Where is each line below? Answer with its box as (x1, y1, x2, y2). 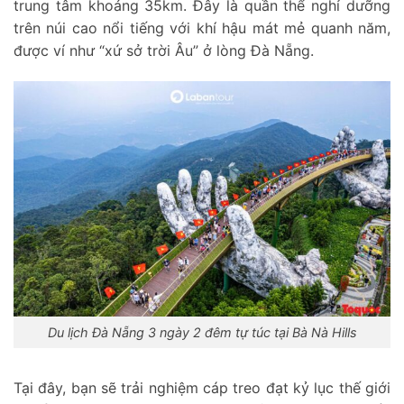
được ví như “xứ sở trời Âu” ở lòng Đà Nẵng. (14, 41, 314, 60)
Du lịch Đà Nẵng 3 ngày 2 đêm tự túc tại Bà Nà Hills (47, 324, 357, 340)
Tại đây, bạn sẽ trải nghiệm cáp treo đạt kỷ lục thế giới (14, 378, 390, 397)
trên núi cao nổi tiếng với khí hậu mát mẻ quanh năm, (14, 19, 390, 37)
